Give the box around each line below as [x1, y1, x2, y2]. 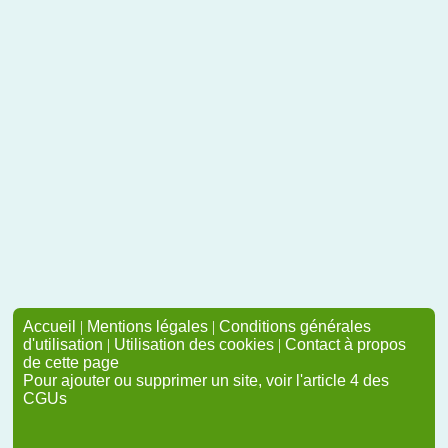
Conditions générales [219, 318, 371, 335]
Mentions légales [87, 318, 208, 335]
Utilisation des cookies [114, 336, 274, 353]
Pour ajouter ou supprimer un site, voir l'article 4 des [23, 372, 389, 389]
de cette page [23, 354, 119, 371]
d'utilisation [23, 336, 103, 353]
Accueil [23, 318, 76, 335]
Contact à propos [285, 336, 406, 353]
